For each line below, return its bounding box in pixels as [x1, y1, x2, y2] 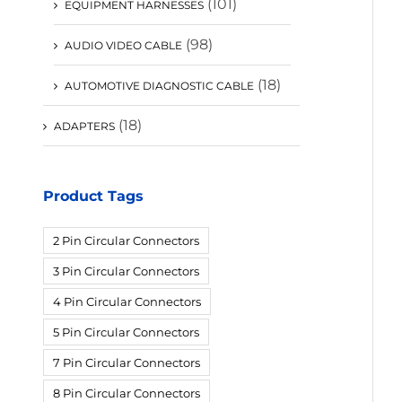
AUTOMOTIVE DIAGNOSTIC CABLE [65, 78, 254, 92]
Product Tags [43, 187, 144, 205]
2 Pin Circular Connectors [53, 232, 199, 248]
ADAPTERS [54, 118, 115, 133]
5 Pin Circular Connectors [53, 324, 199, 339]
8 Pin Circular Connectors [53, 385, 200, 400]
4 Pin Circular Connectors [53, 293, 201, 309]
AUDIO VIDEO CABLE [65, 38, 182, 52]
